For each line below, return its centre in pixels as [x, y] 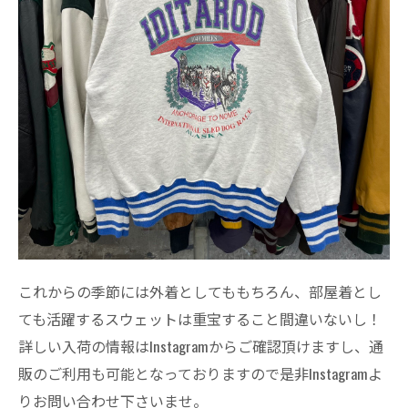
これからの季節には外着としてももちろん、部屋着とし [200, 291]
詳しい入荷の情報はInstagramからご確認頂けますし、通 [201, 346]
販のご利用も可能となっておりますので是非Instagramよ [200, 373]
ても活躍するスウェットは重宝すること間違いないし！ [200, 319]
